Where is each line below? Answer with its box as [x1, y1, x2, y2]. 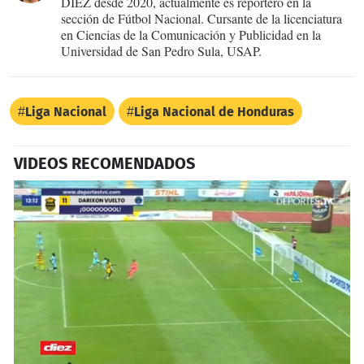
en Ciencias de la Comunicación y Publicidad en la [61, 25, 321, 43]
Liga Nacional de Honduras [134, 103, 294, 119]
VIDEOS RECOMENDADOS [14, 153, 195, 173]
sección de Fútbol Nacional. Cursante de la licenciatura [61, 9, 342, 27]
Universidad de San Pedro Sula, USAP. [61, 41, 262, 59]
